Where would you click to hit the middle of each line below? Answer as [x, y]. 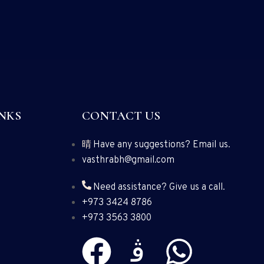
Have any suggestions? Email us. [161, 145]
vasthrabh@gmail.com [128, 160]
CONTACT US [121, 115]
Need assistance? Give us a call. [159, 187]
